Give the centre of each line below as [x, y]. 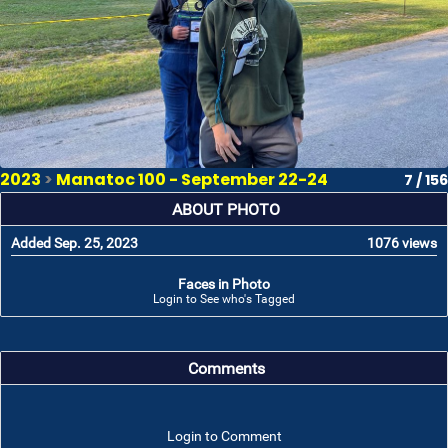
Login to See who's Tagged [224, 299]
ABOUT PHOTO [226, 210]
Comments [226, 369]
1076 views [402, 243]
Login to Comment [224, 436]
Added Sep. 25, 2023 [74, 243]
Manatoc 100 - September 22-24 [192, 179]
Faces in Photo [224, 284]
